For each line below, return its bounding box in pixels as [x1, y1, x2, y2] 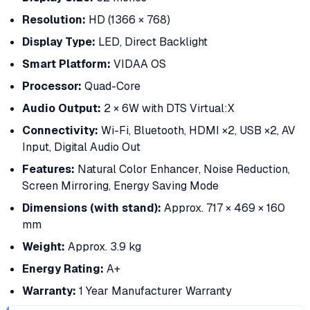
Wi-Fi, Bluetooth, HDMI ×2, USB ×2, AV [98, 123, 295, 138]
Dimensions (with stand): [22, 201, 161, 215]
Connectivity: [22, 123, 98, 138]
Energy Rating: [22, 262, 104, 276]
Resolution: [22, 12, 86, 27]
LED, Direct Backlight [95, 35, 208, 49]
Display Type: [22, 35, 95, 49]
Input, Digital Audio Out [22, 140, 140, 154]
